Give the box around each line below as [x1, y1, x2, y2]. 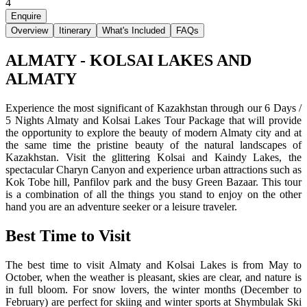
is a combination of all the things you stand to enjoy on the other [5, 188, 302, 200]
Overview [11, 25, 48, 36]
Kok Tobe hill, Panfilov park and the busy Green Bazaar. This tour [5, 175, 302, 188]
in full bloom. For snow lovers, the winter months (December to [5, 283, 302, 295]
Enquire [11, 10, 41, 21]
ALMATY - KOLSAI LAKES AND [5, 51, 251, 69]
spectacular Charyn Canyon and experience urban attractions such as [5, 163, 302, 175]
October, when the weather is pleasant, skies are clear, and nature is [5, 271, 302, 283]
